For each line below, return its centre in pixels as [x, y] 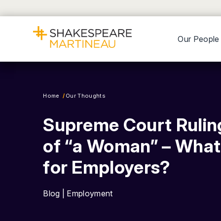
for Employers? [107, 167]
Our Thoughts [86, 96]
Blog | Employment [78, 193]
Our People [199, 39]
